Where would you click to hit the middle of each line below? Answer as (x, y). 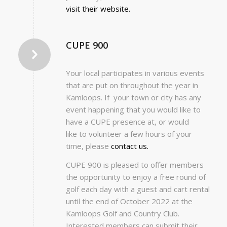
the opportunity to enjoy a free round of (136, 177)
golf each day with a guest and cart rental (138, 189)
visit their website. (98, 8)
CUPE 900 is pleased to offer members (135, 165)
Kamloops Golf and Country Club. (122, 214)
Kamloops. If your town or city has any (133, 98)
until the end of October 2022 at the (129, 201)
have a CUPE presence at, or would (127, 122)
